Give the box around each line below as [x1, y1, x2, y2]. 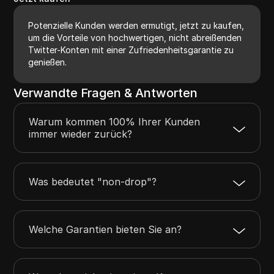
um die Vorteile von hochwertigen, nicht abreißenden [28, 32, 242, 43]
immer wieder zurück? [29, 127, 133, 140]
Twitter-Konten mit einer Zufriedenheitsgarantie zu [28, 44, 234, 55]
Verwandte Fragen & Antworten [13, 85, 198, 100]
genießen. [28, 56, 67, 67]
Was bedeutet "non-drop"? [29, 175, 157, 188]
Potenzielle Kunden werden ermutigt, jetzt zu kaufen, [28, 20, 245, 31]
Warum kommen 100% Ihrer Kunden [29, 115, 201, 128]
